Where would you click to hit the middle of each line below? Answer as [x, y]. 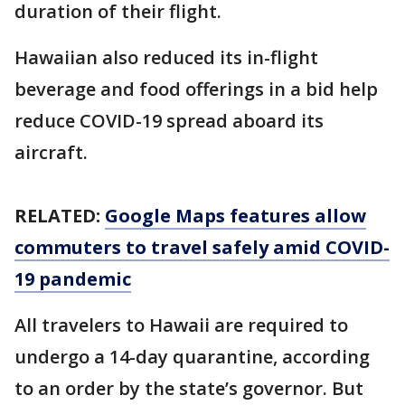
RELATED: [60, 216]
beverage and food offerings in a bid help [196, 89]
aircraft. [51, 152]
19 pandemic [73, 279]
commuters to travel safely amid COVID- [202, 247]
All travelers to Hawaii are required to [181, 325]
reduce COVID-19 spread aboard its [169, 121]
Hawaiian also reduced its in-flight [166, 57]
